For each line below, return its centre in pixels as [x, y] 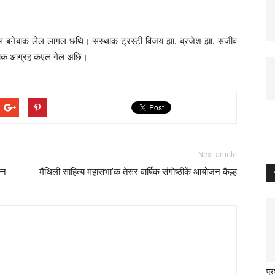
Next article [218, 155]
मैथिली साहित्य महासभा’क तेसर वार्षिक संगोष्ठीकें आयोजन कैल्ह [138, 172]
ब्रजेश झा [196, 41]
